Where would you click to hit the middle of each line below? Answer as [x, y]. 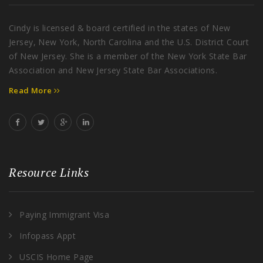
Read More [31, 91]
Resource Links [49, 173]
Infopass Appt [48, 236]
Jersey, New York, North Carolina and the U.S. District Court [129, 42]
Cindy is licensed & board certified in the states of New [120, 28]
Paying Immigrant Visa [65, 215]
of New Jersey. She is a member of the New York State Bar [128, 56]
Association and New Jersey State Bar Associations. [113, 70]
